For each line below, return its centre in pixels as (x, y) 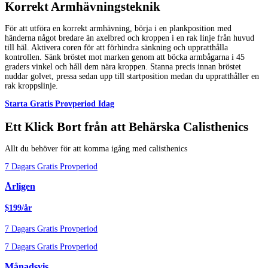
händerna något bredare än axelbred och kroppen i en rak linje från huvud (130, 38)
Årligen (20, 186)
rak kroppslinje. (31, 86)
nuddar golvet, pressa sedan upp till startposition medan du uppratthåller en (132, 77)
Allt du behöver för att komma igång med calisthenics (96, 148)
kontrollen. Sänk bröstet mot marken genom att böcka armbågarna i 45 (125, 57)
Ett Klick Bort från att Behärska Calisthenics (127, 126)
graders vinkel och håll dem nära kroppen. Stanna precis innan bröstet (123, 67)
